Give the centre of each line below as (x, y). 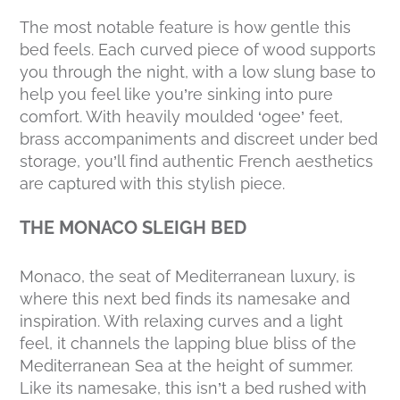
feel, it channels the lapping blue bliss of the (188, 344)
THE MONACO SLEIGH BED (133, 228)
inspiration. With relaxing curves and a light (182, 321)
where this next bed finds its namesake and (185, 299)
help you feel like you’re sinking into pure (177, 95)
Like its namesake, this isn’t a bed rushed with (194, 388)
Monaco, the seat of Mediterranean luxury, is (188, 277)
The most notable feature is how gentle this (186, 28)
